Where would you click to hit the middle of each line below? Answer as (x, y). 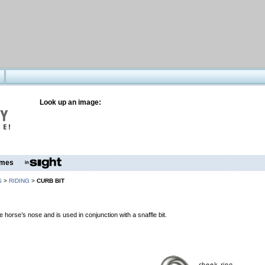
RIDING (19, 181)
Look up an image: (70, 102)
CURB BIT (51, 181)
